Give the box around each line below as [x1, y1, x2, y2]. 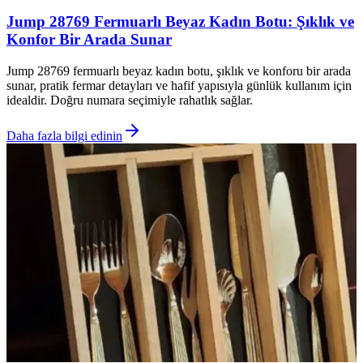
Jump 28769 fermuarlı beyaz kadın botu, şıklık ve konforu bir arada [6, 63, 351, 78]
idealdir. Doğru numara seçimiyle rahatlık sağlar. [6, 92, 253, 107]
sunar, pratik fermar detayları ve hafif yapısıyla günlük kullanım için [6, 78, 352, 92]
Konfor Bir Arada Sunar [6, 31, 172, 49]
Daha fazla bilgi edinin [6, 128, 122, 143]
